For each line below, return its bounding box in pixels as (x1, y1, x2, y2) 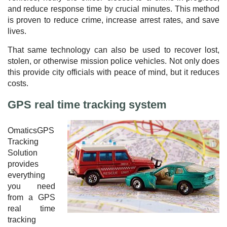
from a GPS (7, 193, 56, 202)
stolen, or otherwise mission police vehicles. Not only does (7, 56, 220, 65)
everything (7, 171, 45, 180)
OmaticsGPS (7, 126, 54, 135)
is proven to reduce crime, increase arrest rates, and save (7, 15, 220, 24)
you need (7, 182, 56, 191)
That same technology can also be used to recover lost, (7, 45, 220, 54)
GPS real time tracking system (7, 98, 167, 111)
